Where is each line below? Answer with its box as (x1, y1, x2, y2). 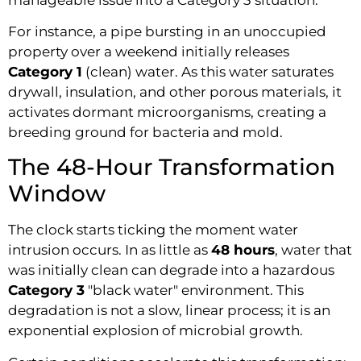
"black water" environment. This (85, 282, 304, 299)
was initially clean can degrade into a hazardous (8, 262, 334, 279)
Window (8, 180, 106, 208)
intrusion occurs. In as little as (8, 242, 211, 259)
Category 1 (8, 63, 82, 80)
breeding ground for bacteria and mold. (8, 123, 283, 140)
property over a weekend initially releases (8, 43, 289, 60)
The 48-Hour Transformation (8, 153, 335, 181)
